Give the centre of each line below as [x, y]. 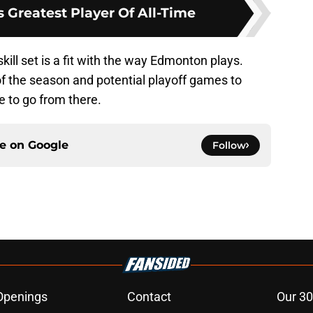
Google [48, 145]
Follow [229, 146]
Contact [149, 297]
